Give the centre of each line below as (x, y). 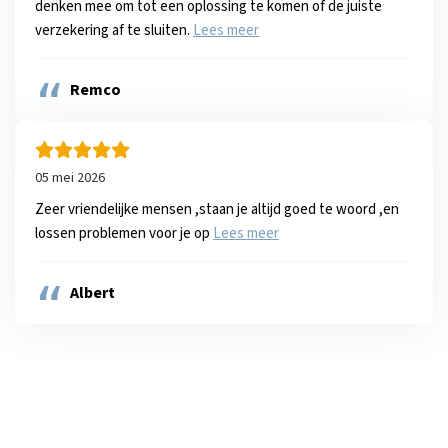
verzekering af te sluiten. (114, 30)
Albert (92, 293)
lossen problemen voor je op (124, 233)
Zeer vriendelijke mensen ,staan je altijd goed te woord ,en (217, 209)
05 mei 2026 (70, 178)
